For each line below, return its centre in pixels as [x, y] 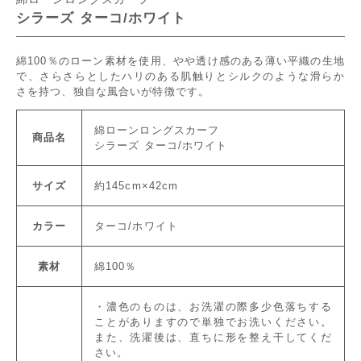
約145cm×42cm [137, 186]
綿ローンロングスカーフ [157, 130]
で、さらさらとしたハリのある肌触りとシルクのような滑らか [180, 76]
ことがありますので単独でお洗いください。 [213, 322]
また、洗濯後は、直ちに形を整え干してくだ [213, 337]
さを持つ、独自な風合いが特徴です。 [113, 91]
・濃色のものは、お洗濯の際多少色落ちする [213, 307]
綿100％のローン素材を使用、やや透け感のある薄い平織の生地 [180, 61]
